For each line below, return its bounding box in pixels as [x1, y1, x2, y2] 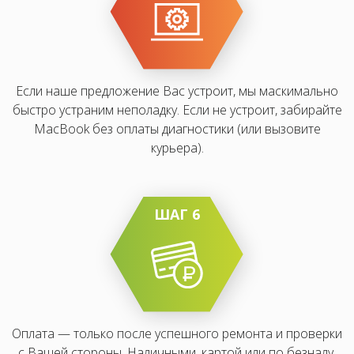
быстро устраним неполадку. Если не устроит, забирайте [12, 101, 342, 119]
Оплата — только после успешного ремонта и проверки [12, 325, 342, 342]
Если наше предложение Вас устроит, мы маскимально [16, 82, 338, 100]
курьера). [150, 139, 204, 156]
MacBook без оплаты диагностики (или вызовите [33, 120, 321, 137]
